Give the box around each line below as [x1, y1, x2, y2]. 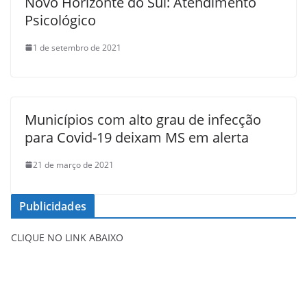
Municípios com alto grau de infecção [25, 110, 261, 129]
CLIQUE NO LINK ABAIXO [11, 230, 123, 244]
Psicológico [25, 10, 96, 29]
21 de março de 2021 [33, 158, 114, 171]
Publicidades [19, 198, 86, 214]
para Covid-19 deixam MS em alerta [25, 127, 249, 147]
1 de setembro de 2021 [33, 41, 121, 53]
